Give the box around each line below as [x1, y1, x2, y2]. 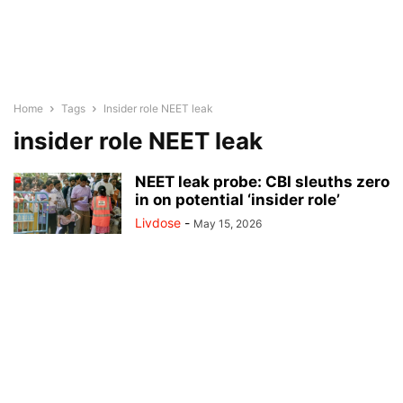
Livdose [135, 215, 181, 230]
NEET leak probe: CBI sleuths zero [135, 173, 390, 191]
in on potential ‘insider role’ [135, 191, 340, 209]
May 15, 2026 [193, 217, 262, 230]
